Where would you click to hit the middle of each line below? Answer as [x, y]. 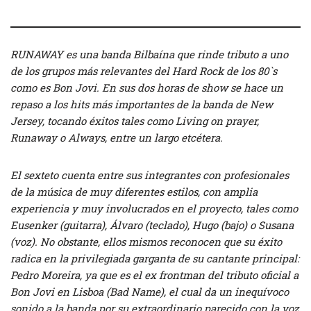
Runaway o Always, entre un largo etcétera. [117, 137]
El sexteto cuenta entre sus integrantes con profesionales [150, 175]
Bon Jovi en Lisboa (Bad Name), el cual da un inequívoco [150, 291]
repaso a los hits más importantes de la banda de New [142, 104]
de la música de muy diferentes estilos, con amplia [134, 191]
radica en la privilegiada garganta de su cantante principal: [155, 258]
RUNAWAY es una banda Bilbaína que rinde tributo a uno [149, 54]
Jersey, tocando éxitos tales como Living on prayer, [135, 120]
